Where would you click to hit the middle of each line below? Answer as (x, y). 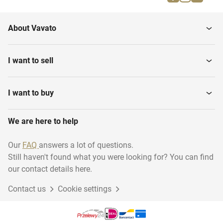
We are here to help (43, 121)
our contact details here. (50, 169)
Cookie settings (85, 189)
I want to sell (31, 61)
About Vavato (32, 28)
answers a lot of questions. (86, 145)
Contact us (27, 189)
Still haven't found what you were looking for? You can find (111, 157)
